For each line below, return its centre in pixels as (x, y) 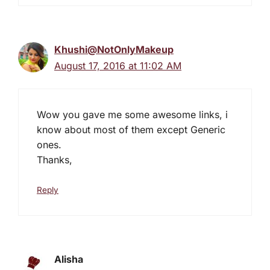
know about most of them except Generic (131, 129)
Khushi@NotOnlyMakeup (114, 49)
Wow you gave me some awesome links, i (132, 114)
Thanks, (55, 159)
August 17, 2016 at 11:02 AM (118, 65)
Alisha (69, 259)
